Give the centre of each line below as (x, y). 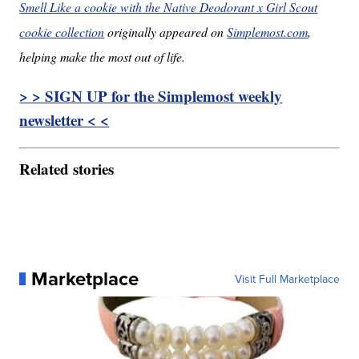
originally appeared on (166, 32)
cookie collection (62, 32)
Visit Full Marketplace (287, 278)
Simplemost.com (268, 32)
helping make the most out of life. (103, 57)
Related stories (67, 168)
